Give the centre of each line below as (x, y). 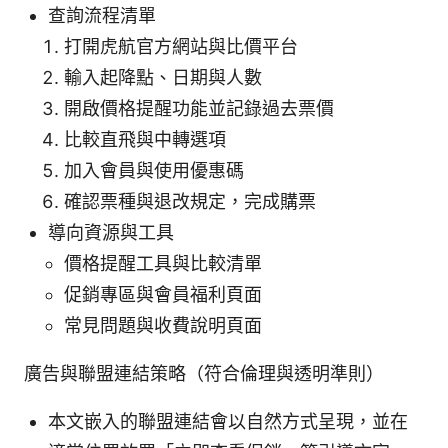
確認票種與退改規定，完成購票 (190, 202)
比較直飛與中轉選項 (145, 140)
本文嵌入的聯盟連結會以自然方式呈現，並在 (228, 422)
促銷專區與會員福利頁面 (163, 295)
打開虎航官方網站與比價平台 (181, 47)
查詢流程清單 (102, 16)
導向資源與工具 (111, 233)
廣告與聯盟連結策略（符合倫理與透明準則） (204, 374)
